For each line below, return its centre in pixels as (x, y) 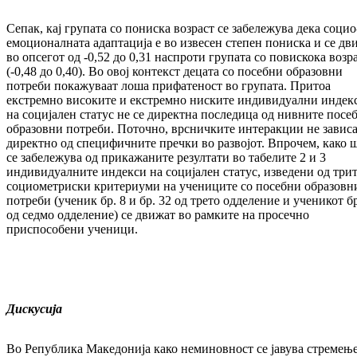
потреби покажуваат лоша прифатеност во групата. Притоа (169, 86)
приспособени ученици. (72, 229)
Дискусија (34, 309)
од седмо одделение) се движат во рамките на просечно (158, 215)
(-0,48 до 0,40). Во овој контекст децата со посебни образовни (175, 72)
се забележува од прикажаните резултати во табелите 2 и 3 (166, 158)
